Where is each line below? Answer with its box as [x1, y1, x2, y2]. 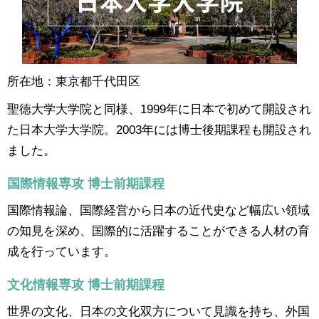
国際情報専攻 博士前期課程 [7, 177, 164, 192]
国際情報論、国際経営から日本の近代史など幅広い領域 [7, 204, 310, 217]
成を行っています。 [7, 245, 116, 258]
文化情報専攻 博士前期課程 [7, 278, 164, 293]
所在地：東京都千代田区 [7, 75, 140, 88]
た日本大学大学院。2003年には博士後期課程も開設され [7, 123, 311, 137]
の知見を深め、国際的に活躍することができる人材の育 [7, 224, 310, 238]
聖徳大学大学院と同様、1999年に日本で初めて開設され [7, 103, 311, 116]
